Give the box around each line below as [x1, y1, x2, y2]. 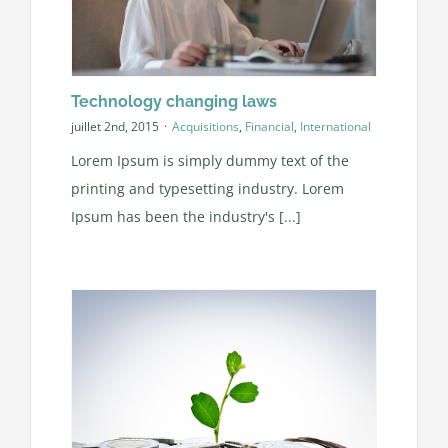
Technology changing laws [70, 92, 277, 112]
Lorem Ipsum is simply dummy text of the [70, 151, 349, 171]
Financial [244, 117, 294, 135]
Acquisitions [171, 117, 239, 135]
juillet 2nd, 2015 [70, 117, 159, 135]
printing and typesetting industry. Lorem [70, 179, 344, 199]
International [299, 117, 371, 135]
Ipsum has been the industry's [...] [70, 207, 301, 227]
